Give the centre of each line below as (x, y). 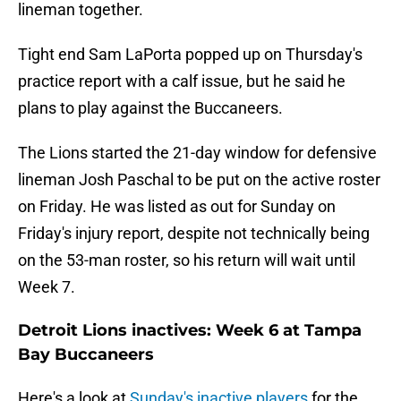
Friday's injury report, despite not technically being (194, 234)
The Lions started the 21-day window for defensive (197, 153)
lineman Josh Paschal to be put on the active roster (199, 180)
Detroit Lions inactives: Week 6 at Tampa (190, 331)
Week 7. (47, 287)
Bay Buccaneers (86, 355)
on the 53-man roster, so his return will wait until (187, 260)
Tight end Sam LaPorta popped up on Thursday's (190, 55)
